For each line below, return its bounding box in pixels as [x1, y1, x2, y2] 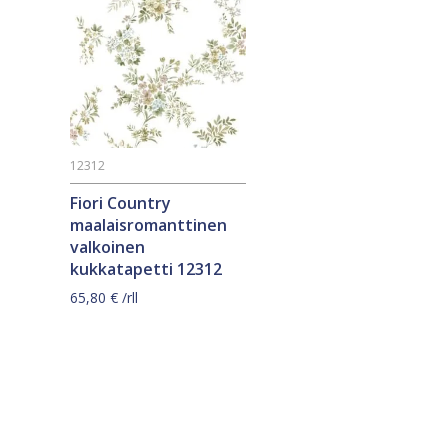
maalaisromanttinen [70, 214, 227, 237]
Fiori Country [70, 192, 171, 215]
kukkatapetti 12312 [70, 258, 222, 281]
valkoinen [70, 236, 145, 259]
